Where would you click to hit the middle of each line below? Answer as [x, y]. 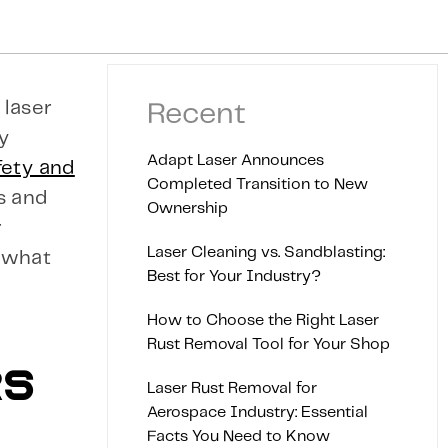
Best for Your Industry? [234, 276]
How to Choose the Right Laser [263, 320]
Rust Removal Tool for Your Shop [268, 344]
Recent [196, 114]
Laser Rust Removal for [232, 388]
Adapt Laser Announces [235, 160]
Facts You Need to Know [238, 436]
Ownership [187, 208]
